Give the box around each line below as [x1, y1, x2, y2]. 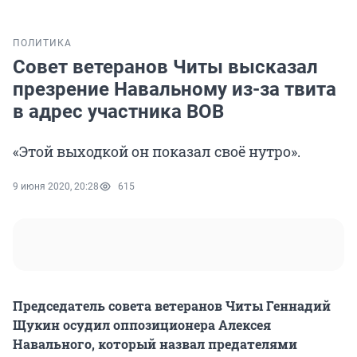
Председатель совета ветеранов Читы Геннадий [13, 297, 331, 315]
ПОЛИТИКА [13, 37, 72, 49]
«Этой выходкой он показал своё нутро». [13, 142, 300, 162]
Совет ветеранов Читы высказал [13, 56, 318, 79]
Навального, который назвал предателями [13, 335, 297, 353]
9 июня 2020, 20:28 [13, 181, 99, 193]
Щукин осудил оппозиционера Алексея [13, 316, 271, 334]
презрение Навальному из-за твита [13, 78, 336, 101]
